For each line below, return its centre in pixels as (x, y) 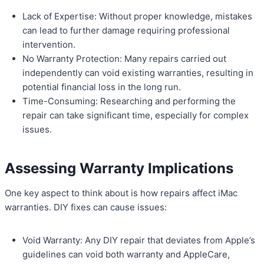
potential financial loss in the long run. (102, 87)
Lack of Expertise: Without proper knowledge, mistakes (137, 16)
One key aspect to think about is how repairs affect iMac (121, 193)
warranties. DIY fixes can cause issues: (86, 207)
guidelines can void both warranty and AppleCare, (126, 255)
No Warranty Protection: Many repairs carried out (124, 59)
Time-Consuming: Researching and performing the (129, 101)
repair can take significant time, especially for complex (136, 115)
